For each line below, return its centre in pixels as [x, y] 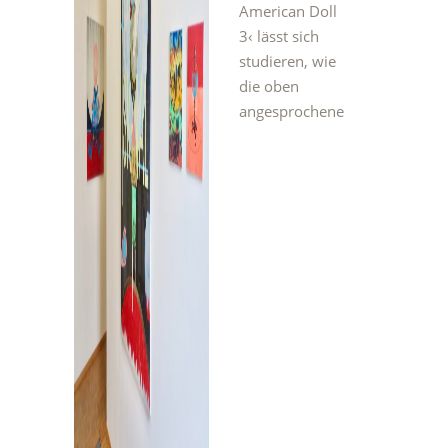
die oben [269, 86]
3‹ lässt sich [279, 36]
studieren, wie [287, 61]
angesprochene [291, 111]
